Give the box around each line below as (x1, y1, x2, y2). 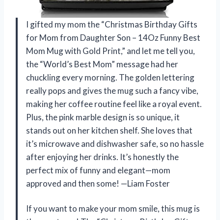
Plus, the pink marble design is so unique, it (26, 111, 180, 122)
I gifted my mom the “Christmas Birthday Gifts (26, 19, 197, 29)
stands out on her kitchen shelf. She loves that (26, 125, 192, 136)
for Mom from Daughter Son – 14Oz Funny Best (26, 32, 200, 43)
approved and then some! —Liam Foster (26, 178, 170, 189)
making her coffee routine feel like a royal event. (26, 98, 202, 109)
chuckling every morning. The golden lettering (26, 72, 194, 82)
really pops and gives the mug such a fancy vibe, (26, 85, 198, 96)
